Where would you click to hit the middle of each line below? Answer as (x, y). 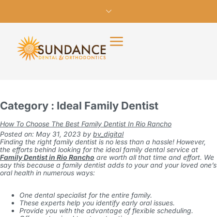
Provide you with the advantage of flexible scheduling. (106, 210)
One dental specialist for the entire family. (86, 195)
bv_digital (108, 134)
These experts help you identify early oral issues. (98, 203)
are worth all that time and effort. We (154, 157)
